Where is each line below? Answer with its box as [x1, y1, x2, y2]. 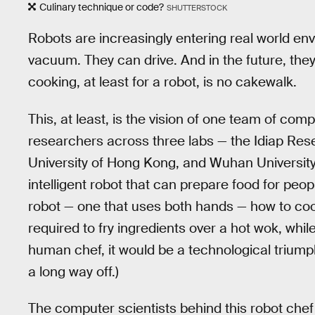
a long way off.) [28, 262, 119, 281]
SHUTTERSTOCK [166, 3, 227, 13]
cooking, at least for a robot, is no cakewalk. [28, 73, 297, 91]
